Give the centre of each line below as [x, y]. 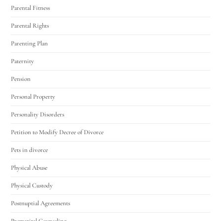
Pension [21, 79]
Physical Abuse [29, 167]
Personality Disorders [38, 114]
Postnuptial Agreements [41, 203]
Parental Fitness [31, 8]
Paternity [23, 61]
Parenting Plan [30, 43]
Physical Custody [32, 185]
